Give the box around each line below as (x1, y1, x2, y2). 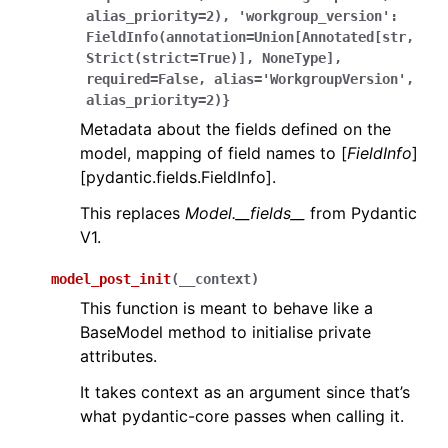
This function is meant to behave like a (80, 298, 373, 318)
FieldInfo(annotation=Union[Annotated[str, (86, 29, 414, 45)
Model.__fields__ (185, 203, 305, 223)
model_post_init (51, 271, 171, 287)
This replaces (80, 203, 185, 223)
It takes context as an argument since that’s (80, 382, 410, 402)
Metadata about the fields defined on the (80, 119, 391, 139)
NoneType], (262, 50, 342, 66)
